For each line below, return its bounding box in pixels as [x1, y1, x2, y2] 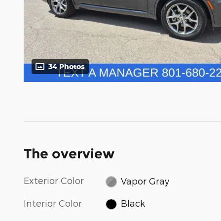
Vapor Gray [120, 175, 169, 186]
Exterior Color [24, 175, 84, 186]
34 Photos [48, 62, 85, 71]
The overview [24, 146, 114, 162]
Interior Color [24, 197, 82, 208]
